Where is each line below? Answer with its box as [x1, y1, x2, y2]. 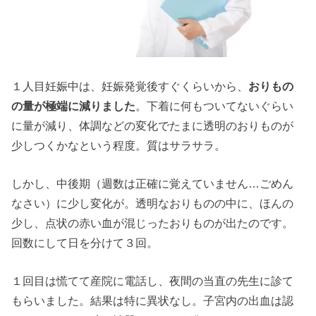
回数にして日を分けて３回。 [11, 236, 159, 249]
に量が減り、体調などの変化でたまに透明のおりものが [11, 119, 294, 132]
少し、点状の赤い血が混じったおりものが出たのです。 [11, 216, 294, 229]
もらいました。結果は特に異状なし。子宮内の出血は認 [11, 294, 294, 308]
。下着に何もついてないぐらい [135, 99, 294, 112]
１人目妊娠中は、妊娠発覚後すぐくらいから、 [11, 79, 249, 92]
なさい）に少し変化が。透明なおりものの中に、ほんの [11, 196, 294, 209]
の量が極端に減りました [11, 99, 136, 112]
